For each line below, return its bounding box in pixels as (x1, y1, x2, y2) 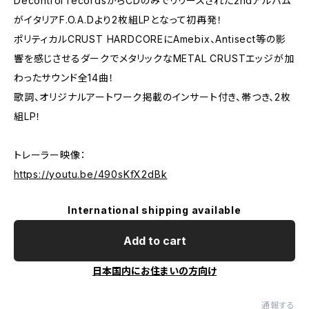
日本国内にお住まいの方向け (92, 265, 217, 277)
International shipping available (68, 204, 241, 216)
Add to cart (123, 234, 186, 248)
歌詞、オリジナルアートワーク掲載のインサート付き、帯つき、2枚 (14, 91, 291, 103)
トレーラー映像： (14, 149, 86, 161)
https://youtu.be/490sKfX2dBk (14, 168, 168, 180)
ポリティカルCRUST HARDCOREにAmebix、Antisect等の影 (14, 33, 286, 45)
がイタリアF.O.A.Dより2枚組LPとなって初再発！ (14, 14, 223, 26)
